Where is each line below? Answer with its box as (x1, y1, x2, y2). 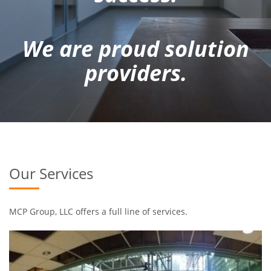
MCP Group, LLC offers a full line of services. (9, 206, 188, 218)
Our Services (9, 163, 93, 184)
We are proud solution (22, 34, 249, 64)
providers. (84, 58, 187, 88)
